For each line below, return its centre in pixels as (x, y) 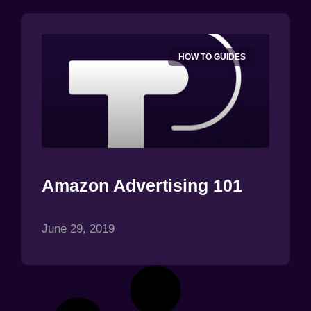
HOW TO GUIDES (212, 57)
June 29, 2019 (78, 229)
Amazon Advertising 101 (142, 185)
